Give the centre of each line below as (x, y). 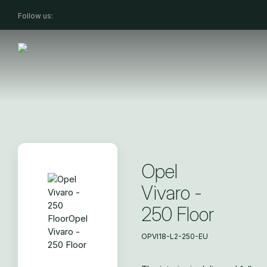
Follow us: (35, 16)
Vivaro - (172, 193)
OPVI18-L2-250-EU (175, 236)
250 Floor (178, 214)
